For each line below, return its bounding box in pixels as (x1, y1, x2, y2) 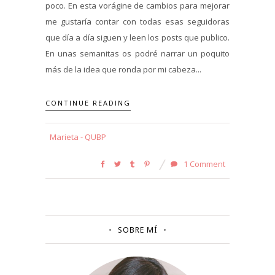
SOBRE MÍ (118, 225, 157, 236)
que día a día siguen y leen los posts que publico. (45, 31, 230, 43)
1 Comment (182, 158, 225, 170)
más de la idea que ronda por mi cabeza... (45, 63, 201, 75)
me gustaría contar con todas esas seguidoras (45, 15, 230, 27)
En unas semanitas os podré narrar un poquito (45, 47, 230, 59)
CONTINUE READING (45, 98, 131, 108)
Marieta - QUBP (50, 131, 106, 143)
